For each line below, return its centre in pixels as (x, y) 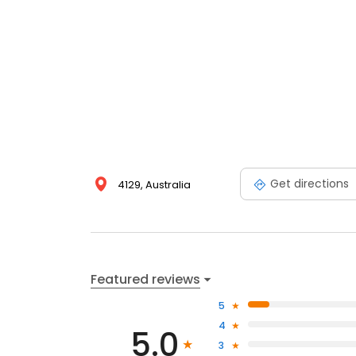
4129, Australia (154, 184)
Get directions (310, 184)
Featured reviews (145, 279)
